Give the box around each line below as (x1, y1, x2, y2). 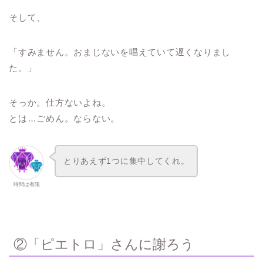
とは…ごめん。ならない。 (9, 113, 120, 124)
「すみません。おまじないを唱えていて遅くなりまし (9, 47, 231, 58)
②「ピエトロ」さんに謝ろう (14, 237, 194, 252)
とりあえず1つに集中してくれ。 (63, 156, 190, 166)
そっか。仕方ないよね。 (9, 97, 111, 108)
